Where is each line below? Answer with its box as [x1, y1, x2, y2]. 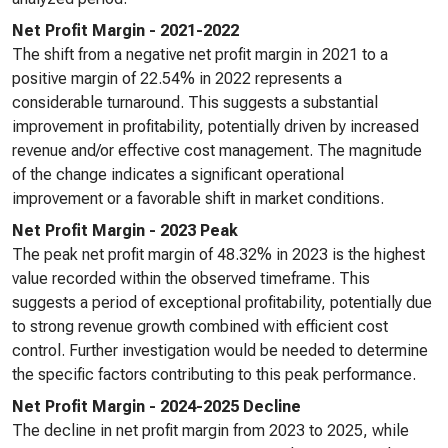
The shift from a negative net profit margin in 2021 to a [12, 45, 388, 64]
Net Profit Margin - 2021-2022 [12, 21, 239, 40]
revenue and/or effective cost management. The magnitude [12, 141, 422, 160]
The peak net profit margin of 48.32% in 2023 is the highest [12, 245, 425, 264]
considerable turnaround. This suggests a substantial [12, 93, 378, 112]
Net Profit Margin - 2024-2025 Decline [12, 397, 301, 416]
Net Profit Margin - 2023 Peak [12, 221, 238, 240]
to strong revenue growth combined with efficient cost [12, 317, 388, 336]
